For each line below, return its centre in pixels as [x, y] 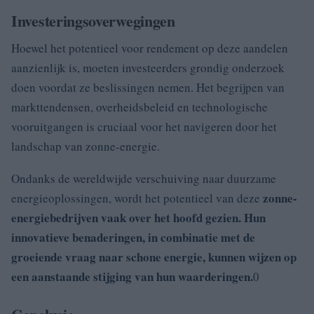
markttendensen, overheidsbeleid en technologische [139, 107]
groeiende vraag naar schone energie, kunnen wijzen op [154, 257]
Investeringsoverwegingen [93, 20]
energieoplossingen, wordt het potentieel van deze [137, 198]
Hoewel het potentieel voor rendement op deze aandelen [150, 48]
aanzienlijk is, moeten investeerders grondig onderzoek [148, 67]
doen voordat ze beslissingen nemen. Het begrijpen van [148, 87]
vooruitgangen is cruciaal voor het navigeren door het [144, 126]
